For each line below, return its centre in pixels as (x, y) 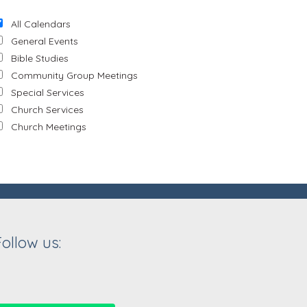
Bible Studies (40, 58)
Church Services (47, 109)
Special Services (48, 92)
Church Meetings (49, 126)
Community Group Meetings (74, 75)
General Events (45, 41)
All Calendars (39, 24)
